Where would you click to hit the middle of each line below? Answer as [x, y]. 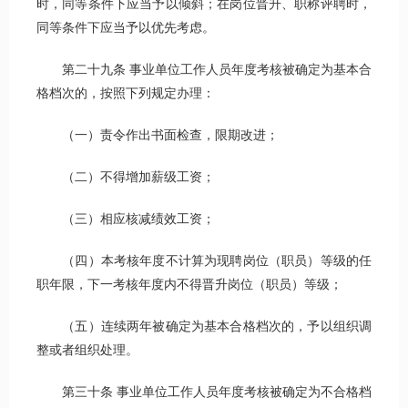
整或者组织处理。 [87, 351]
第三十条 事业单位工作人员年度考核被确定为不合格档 [204, 393]
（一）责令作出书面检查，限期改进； [158, 136]
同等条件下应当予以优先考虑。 [126, 28]
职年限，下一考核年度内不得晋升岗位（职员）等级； [189, 285]
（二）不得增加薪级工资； [126, 178]
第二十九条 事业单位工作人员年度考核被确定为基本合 [204, 70]
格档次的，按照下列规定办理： [126, 94]
